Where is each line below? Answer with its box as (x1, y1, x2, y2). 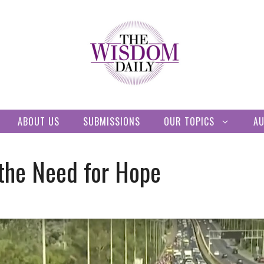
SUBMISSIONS (83, 114, 140, 128)
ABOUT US (18, 114, 60, 128)
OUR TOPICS (164, 114, 214, 128)
